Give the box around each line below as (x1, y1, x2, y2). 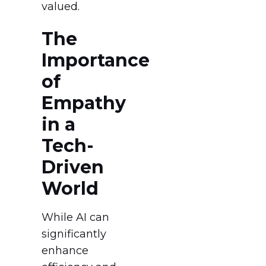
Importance (42, 49, 150, 71)
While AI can (42, 210, 109, 224)
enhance (42, 243, 88, 257)
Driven (42, 156, 104, 178)
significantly (42, 227, 106, 240)
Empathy (42, 91, 126, 114)
